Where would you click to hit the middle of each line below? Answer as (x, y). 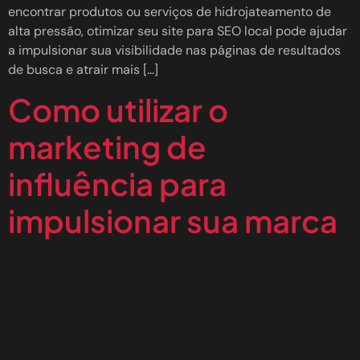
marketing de (107, 146)
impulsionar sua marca (173, 220)
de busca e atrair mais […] (83, 70)
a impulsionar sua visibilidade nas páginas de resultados (174, 51)
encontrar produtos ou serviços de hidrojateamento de (170, 12)
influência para (117, 183)
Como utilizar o (118, 109)
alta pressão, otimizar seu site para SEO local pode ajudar (178, 31)
